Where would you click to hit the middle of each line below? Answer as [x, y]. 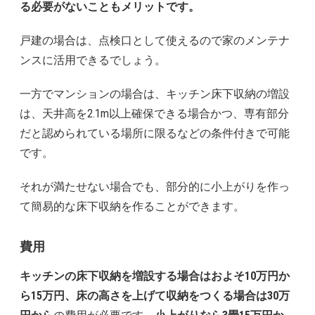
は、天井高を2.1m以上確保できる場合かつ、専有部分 [154, 113]
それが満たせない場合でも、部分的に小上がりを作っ [155, 186]
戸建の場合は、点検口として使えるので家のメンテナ [155, 40]
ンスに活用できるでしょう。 [93, 60]
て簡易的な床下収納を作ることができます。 [132, 206]
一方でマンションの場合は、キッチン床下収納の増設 [155, 94]
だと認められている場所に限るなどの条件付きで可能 [155, 133]
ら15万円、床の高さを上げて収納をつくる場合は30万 [155, 295]
